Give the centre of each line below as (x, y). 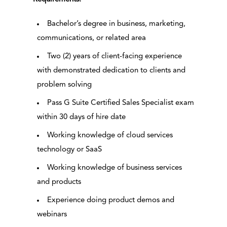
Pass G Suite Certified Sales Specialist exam (120, 103)
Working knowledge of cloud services (110, 136)
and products (59, 182)
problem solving (64, 85)
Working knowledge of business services (114, 168)
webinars (52, 215)
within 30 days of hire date (81, 118)
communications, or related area (91, 39)
